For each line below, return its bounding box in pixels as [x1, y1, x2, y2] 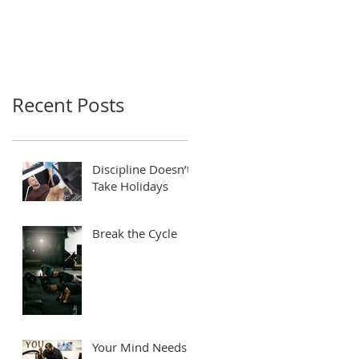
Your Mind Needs [92, 338, 187, 355]
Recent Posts [12, 91, 124, 118]
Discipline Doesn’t [92, 160, 191, 177]
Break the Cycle [92, 224, 177, 241]
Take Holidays [92, 177, 168, 194]
